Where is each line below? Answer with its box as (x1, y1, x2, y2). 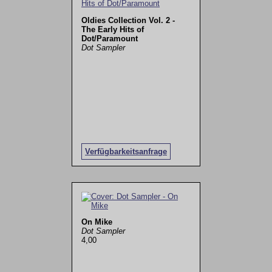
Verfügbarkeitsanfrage (84, 147, 167, 156)
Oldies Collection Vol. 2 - (81, 15, 175, 25)
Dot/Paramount (81, 33, 138, 43)
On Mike (81, 217, 112, 227)
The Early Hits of (81, 24, 144, 34)
